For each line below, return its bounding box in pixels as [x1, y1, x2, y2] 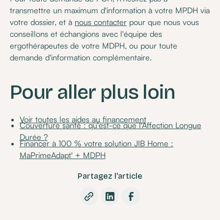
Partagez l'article [77, 171, 142, 181]
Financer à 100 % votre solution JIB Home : [19, 138, 173, 148]
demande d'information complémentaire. [10, 53, 152, 63]
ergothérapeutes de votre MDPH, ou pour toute [10, 41, 178, 51]
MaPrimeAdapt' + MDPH [19, 150, 106, 160]
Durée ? [19, 132, 48, 142]
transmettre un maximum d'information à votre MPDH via [10, 5, 210, 16]
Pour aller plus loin [10, 80, 175, 104]
